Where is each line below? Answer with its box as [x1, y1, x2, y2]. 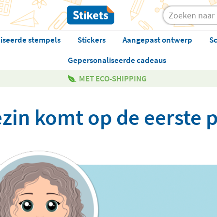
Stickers [77, 34, 106, 45]
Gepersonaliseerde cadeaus [67, 55, 166, 65]
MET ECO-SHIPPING [79, 73, 147, 84]
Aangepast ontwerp [122, 34, 192, 45]
